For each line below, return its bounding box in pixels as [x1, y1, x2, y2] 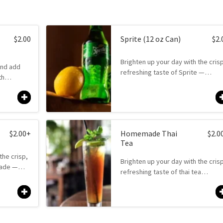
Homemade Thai [120, 128, 178, 138]
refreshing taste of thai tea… [120, 167, 209, 176]
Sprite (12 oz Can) [120, 33, 181, 44]
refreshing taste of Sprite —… [120, 68, 212, 77]
